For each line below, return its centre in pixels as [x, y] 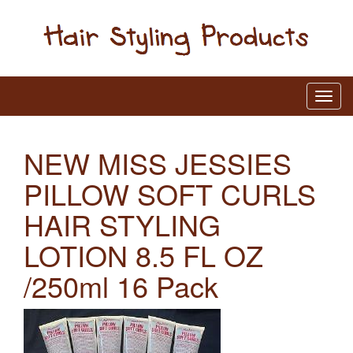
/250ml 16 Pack [121, 285]
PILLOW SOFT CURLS [170, 193]
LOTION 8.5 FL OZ [143, 255]
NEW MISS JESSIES [158, 162]
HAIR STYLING [122, 224]
